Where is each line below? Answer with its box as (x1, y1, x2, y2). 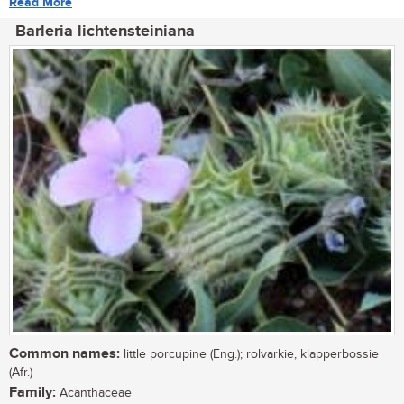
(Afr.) (9, 365, 32, 381)
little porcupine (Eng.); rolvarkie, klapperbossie (120, 347, 379, 363)
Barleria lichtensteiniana (15, 21, 195, 41)
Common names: (9, 345, 120, 363)
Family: (9, 384, 56, 402)
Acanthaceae (56, 386, 132, 401)
